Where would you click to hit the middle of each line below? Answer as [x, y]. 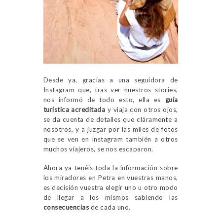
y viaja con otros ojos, [142, 109]
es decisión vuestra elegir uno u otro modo [110, 187]
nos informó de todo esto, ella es [104, 99]
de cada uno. [110, 207]
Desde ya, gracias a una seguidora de [110, 80]
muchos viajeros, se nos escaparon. [98, 149]
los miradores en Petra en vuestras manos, [110, 177]
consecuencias [66, 207]
